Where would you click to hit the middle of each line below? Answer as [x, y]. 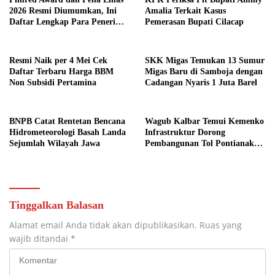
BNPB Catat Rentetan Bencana [67, 121]
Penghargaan [34, 33]
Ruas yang [221, 225]
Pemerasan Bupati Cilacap [194, 21]
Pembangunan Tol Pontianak [199, 143]
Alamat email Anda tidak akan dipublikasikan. [103, 225]
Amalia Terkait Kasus [185, 10]
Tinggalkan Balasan [56, 205]
